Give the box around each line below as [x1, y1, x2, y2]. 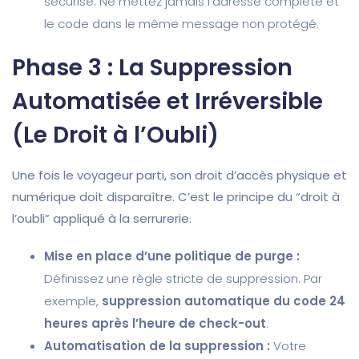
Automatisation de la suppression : [44, 337, 270, 355]
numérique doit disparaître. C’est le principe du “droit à [12, 188, 340, 206]
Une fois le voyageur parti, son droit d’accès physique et [12, 167, 347, 184]
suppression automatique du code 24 [102, 292, 345, 310]
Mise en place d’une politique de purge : [44, 248, 300, 265]
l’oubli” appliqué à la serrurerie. [12, 210, 192, 228]
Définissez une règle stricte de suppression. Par [44, 270, 322, 288]
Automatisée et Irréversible [12, 86, 323, 118]
